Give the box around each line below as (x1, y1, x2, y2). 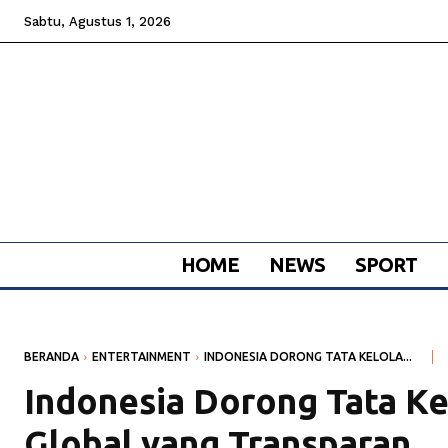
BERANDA (24, 350, 79, 364)
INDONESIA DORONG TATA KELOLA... (204, 350, 412, 364)
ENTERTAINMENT (92, 350, 191, 364)
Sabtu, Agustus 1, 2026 (24, 14, 171, 29)
